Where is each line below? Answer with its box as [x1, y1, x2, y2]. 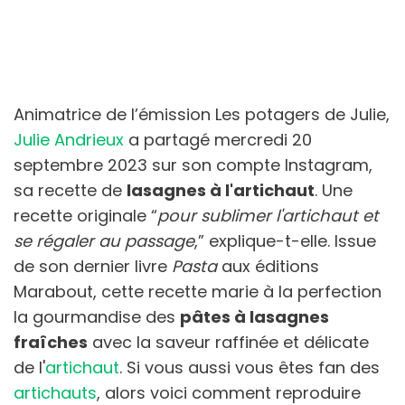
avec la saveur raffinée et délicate [88, 330, 369, 353]
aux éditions [217, 254, 319, 278]
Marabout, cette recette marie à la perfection [14, 279, 381, 303]
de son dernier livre [14, 254, 172, 278]
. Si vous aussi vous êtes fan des [119, 355, 380, 379]
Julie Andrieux [14, 127, 124, 151]
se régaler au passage [14, 229, 194, 252]
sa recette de [14, 178, 127, 202]
